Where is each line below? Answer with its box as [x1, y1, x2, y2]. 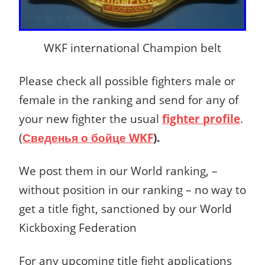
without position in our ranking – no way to [19, 182, 246, 198]
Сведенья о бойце [22, 130, 126, 146]
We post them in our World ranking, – [19, 163, 218, 179]
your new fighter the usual [19, 111, 162, 127]
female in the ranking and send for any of [19, 92, 238, 108]
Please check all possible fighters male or [19, 73, 235, 89]
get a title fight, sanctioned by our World [19, 201, 232, 216]
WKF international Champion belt [44, 40, 221, 56]
